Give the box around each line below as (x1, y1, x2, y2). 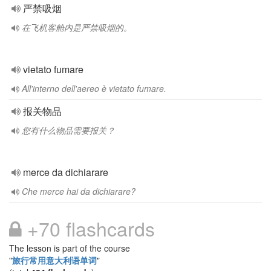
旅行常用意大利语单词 (12, 254, 97, 266)
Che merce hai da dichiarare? (22, 185, 135, 197)
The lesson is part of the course (9, 242, 130, 254)
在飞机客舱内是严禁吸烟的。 (22, 21, 132, 33)
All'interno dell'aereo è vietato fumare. (22, 82, 166, 94)
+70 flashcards (22, 214, 155, 242)
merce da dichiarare (23, 165, 108, 179)
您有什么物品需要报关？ (22, 124, 115, 136)
